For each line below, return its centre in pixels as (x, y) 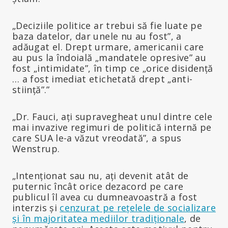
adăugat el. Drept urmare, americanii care (108, 47)
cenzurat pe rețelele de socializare (138, 207)
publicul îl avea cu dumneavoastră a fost (105, 197)
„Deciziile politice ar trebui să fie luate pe (107, 25)
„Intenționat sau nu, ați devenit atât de (101, 175)
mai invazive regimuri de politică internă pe (112, 127)
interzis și (36, 207)
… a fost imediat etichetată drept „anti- (103, 79)
